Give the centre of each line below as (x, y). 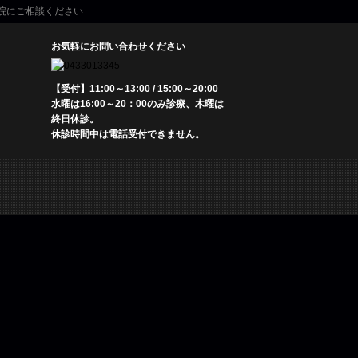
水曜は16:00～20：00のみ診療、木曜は (137, 104)
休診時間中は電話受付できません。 (128, 135)
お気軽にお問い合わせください (118, 46)
